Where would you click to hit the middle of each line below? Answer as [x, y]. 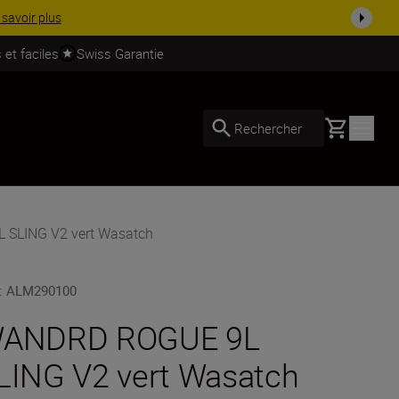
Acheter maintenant [95, 17]
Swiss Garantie [120, 53]
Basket [345, 126]
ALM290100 [42, 290]
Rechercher [268, 128]
